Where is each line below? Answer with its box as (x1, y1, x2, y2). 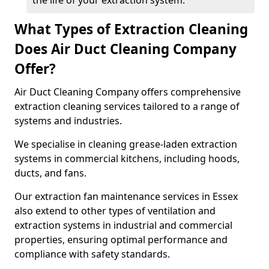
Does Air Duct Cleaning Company (14, 40, 237, 58)
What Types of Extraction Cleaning (14, 20, 248, 38)
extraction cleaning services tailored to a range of (14, 100, 240, 113)
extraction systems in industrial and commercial (14, 219, 232, 232)
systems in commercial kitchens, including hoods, (14, 152, 240, 165)
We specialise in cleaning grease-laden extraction (14, 138, 237, 151)
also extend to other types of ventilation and (14, 204, 216, 217)
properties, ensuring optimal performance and (14, 233, 228, 246)
